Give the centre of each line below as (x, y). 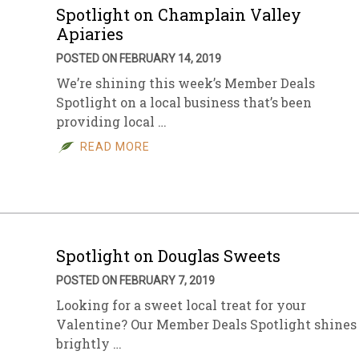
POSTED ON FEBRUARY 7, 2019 (135, 280)
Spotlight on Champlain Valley (179, 14)
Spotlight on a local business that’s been (184, 102)
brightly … (89, 343)
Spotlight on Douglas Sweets (168, 256)
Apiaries (90, 34)
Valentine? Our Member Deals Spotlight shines (206, 324)
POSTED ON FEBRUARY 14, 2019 (139, 58)
